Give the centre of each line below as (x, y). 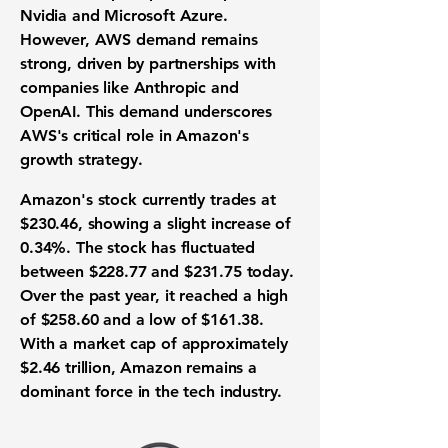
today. (267, 271)
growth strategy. (81, 159)
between (54, 271)
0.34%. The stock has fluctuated (138, 247)
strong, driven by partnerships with (148, 63)
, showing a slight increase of (184, 223)
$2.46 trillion (65, 367)
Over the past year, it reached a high (154, 295)
